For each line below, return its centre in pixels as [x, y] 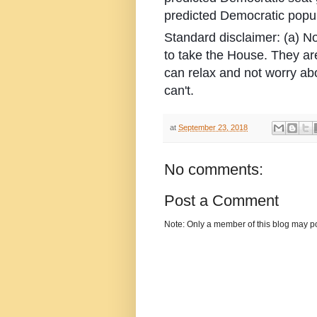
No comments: [214, 170]
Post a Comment [221, 201]
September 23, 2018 [213, 128]
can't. [179, 91]
